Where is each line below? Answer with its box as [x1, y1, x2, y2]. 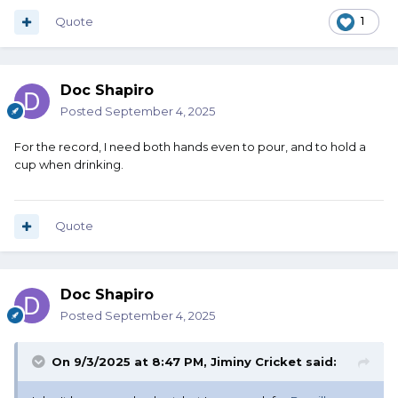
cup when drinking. [14, 157, 129, 172]
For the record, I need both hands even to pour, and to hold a [14, 139, 366, 155]
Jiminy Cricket [211, 354, 302, 370]
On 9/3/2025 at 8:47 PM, [52, 354, 211, 370]
